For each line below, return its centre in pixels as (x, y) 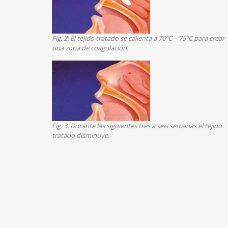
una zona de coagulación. (90, 48)
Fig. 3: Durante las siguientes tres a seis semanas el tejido (137, 125)
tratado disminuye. (80, 135)
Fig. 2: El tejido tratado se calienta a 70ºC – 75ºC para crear (138, 38)
